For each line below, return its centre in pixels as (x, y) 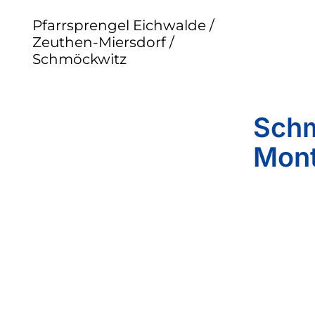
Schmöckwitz (79, 59)
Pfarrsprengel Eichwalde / (123, 25)
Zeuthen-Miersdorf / (103, 42)
